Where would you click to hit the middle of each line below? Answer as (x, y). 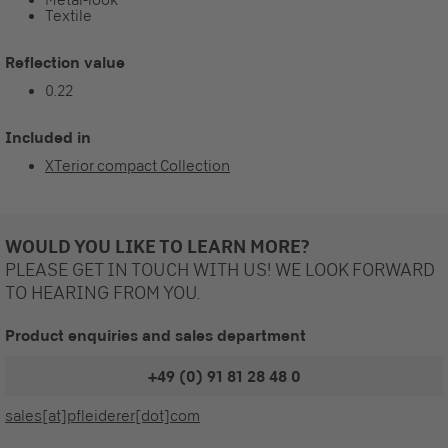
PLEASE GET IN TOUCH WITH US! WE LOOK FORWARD (220, 269)
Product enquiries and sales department (155, 335)
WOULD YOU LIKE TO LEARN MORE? (157, 245)
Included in (48, 137)
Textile (68, 15)
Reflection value (65, 62)
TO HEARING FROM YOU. (102, 292)
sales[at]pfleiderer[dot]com (102, 415)
